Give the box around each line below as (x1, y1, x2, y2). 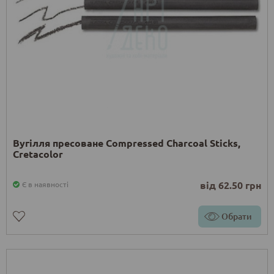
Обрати (221, 210, 252, 223)
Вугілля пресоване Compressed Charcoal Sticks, (13, 136, 240, 150)
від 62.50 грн (200, 179, 261, 192)
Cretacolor (13, 147, 63, 161)
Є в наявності (22, 179, 68, 190)
